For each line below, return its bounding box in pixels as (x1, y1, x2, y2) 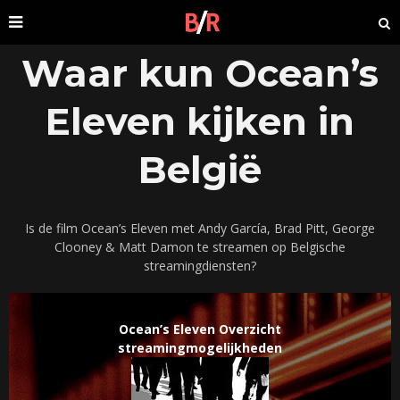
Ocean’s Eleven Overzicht (119, 321, 281, 338)
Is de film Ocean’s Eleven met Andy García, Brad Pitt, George (25, 220, 375, 237)
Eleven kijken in (46, 98, 354, 145)
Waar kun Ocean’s (21, 50, 379, 96)
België (138, 146, 262, 193)
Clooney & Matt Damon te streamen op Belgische (54, 238, 346, 256)
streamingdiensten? (144, 257, 256, 275)
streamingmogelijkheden (118, 339, 282, 357)
